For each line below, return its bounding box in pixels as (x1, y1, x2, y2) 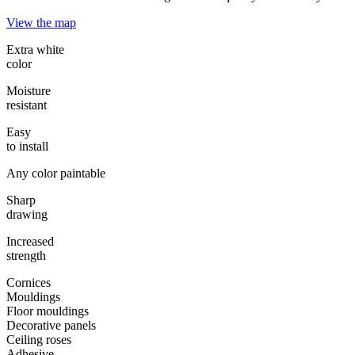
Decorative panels (6, 319, 96, 333)
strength (6, 249, 46, 263)
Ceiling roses (6, 333, 71, 347)
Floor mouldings (6, 304, 89, 319)
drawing (6, 208, 48, 222)
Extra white (6, 43, 64, 57)
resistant (6, 98, 47, 113)
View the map (6, 16, 76, 30)
